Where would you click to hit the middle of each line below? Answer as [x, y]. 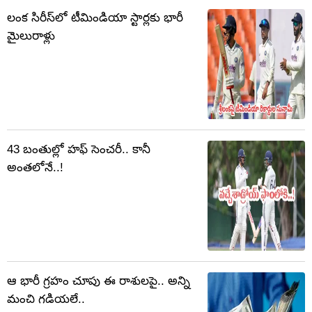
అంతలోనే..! [35, 168]
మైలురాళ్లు [31, 36]
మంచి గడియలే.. [46, 299]
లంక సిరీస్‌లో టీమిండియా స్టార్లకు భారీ [95, 18]
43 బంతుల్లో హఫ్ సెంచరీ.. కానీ [79, 150]
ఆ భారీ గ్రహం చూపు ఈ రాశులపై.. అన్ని [99, 281]
